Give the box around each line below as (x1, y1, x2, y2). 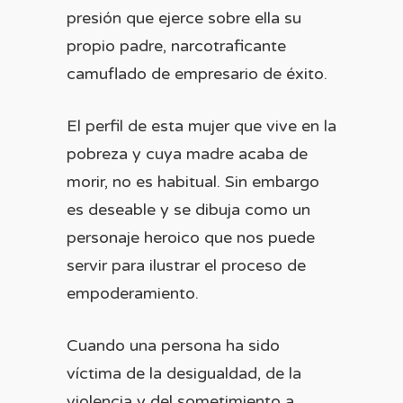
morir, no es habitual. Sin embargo (67, 172, 319, 192)
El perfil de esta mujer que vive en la (67, 116, 336, 136)
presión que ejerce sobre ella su (67, 8, 301, 28)
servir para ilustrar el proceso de (67, 255, 306, 275)
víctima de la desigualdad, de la (67, 363, 301, 383)
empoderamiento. (67, 283, 199, 303)
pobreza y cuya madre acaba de (67, 144, 308, 164)
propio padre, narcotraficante (67, 36, 286, 56)
